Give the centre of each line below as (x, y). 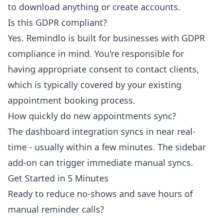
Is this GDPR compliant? (57, 23)
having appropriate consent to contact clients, (103, 69)
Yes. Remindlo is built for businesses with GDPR (106, 38)
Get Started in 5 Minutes (58, 178)
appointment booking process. (72, 100)
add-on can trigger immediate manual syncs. (100, 163)
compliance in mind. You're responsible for (96, 54)
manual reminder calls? (56, 209)
